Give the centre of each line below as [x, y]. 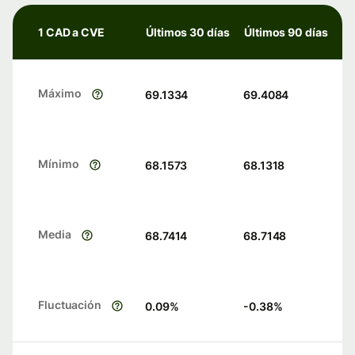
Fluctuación [70, 305]
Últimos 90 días [286, 32]
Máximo [60, 94]
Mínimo [59, 164]
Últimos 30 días [188, 32]
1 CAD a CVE [72, 32]
